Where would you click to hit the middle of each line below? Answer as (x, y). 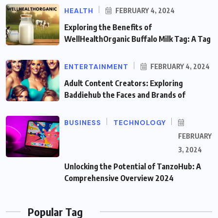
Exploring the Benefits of (108, 27)
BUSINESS (83, 122)
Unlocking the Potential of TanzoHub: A (133, 166)
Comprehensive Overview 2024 (119, 178)
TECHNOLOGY (140, 122)
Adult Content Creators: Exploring (124, 83)
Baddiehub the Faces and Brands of (125, 95)
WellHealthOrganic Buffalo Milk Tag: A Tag (137, 39)
